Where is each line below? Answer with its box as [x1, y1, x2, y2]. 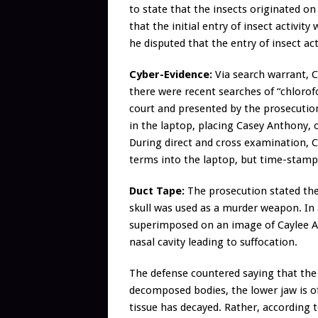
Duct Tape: [129, 185, 185, 198]
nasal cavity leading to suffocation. [129, 236, 297, 249]
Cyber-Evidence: [129, 68, 212, 82]
